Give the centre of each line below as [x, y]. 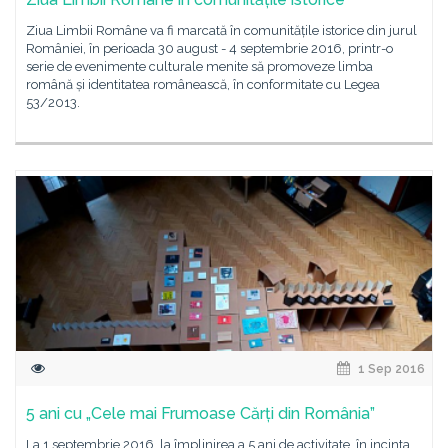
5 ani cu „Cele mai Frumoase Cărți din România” [200, 413]
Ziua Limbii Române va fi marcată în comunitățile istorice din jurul [221, 30]
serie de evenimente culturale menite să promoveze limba [199, 66]
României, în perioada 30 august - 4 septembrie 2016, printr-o [209, 48]
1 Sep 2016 [390, 369]
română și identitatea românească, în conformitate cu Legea [203, 84]
